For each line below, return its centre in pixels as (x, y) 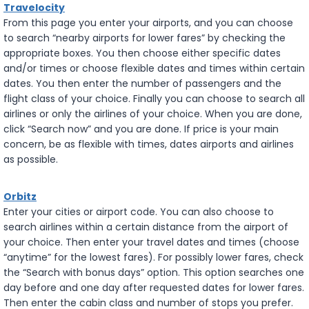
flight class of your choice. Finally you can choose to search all (154, 98)
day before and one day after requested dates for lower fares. (154, 287)
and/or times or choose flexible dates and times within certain (154, 68)
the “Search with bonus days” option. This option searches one (154, 272)
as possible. (31, 159)
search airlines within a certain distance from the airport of (146, 227)
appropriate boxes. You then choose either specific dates (142, 53)
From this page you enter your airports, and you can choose (148, 22)
